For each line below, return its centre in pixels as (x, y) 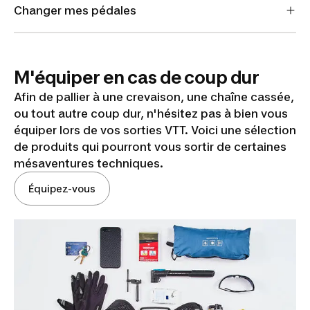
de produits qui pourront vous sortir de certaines (150, 147)
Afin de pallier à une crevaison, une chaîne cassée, (154, 97)
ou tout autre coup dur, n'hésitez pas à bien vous (151, 113)
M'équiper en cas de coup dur (137, 77)
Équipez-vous (62, 189)
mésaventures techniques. (90, 163)
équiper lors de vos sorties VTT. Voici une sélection (155, 130)
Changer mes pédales (75, 10)
